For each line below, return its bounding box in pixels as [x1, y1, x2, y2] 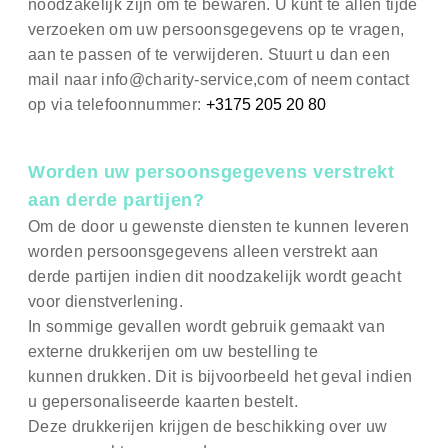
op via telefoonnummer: [28, 96, 206, 114]
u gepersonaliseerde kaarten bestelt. [28, 393, 298, 411]
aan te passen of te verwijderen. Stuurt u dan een [28, 46, 391, 64]
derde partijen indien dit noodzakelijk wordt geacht [28, 268, 402, 286]
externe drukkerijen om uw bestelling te [28, 343, 318, 361]
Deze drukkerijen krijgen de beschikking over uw [28, 418, 388, 436]
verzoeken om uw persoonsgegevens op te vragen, [28, 21, 405, 39]
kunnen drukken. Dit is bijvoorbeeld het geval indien [28, 368, 413, 386]
